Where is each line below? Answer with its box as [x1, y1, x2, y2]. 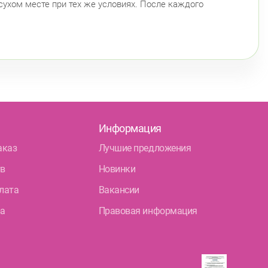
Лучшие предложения [98, 142, 191, 154]
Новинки [98, 163, 136, 175]
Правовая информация [98, 205, 197, 217]
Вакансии [98, 184, 139, 196]
